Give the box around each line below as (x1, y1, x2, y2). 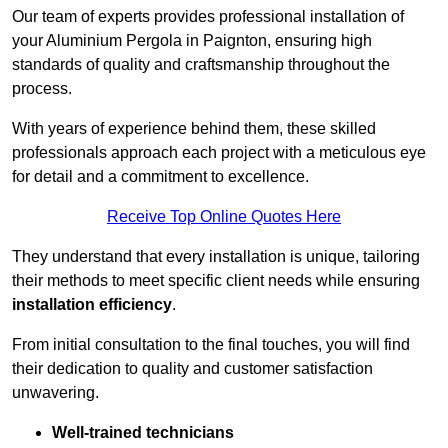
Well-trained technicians (52, 424, 234, 442)
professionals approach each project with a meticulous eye (12, 144, 426, 162)
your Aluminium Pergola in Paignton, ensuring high (12, 32, 372, 50)
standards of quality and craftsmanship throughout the (12, 56, 390, 74)
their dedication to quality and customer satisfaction (12, 360, 373, 378)
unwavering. (12, 384, 99, 402)
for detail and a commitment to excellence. (12, 168, 309, 186)
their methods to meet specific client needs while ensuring (12, 272, 420, 290)
